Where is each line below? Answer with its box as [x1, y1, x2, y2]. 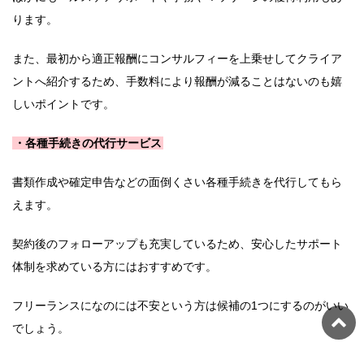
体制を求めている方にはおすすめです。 [12, 260, 217, 274]
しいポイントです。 [12, 97, 115, 111]
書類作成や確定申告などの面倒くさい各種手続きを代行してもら [12, 175, 342, 189]
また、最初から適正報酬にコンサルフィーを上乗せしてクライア [12, 52, 342, 66]
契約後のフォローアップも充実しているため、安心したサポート [12, 237, 342, 251]
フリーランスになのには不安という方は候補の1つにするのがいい [12, 299, 349, 313]
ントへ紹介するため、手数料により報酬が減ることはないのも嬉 [12, 75, 342, 89]
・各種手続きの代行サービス [14, 136, 162, 150]
